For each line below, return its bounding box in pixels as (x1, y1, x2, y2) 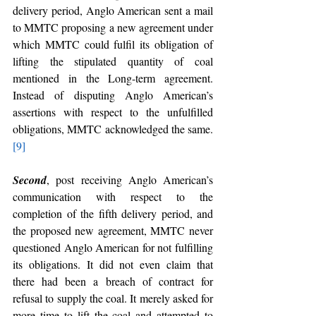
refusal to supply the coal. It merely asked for (13, 291, 213, 305)
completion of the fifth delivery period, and (13, 206, 213, 221)
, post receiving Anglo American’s (47, 172, 213, 187)
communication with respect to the (13, 189, 213, 204)
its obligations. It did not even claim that (13, 257, 213, 272)
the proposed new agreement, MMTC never (13, 223, 213, 238)
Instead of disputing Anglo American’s (13, 87, 213, 102)
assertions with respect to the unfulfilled (13, 104, 213, 119)
